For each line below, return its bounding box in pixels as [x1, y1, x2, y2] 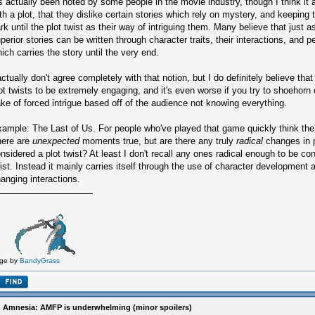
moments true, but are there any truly [79, 135, 236, 146]
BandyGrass [20, 256, 60, 264]
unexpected [32, 135, 79, 146]
